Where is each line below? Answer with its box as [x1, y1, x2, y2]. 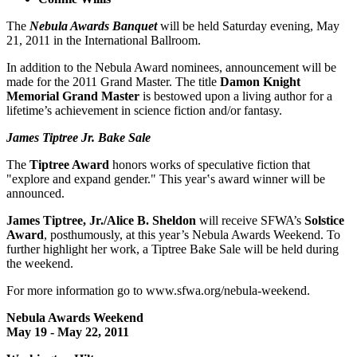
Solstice [304, 213, 344, 227]
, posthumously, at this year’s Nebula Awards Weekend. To [44, 227, 340, 241]
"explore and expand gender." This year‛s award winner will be [6, 171, 325, 186]
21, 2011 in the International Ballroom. [6, 33, 201, 47]
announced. [6, 186, 65, 200]
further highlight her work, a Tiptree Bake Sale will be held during [6, 241, 339, 256]
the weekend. [6, 256, 73, 270]
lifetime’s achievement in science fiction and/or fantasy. [6, 103, 282, 117]
